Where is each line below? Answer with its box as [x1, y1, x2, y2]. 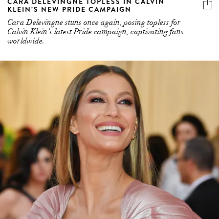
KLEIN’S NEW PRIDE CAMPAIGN [7, 4, 131, 15]
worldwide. [7, 36, 44, 46]
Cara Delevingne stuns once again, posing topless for [7, 18, 181, 28]
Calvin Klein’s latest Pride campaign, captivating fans [7, 27, 184, 37]
